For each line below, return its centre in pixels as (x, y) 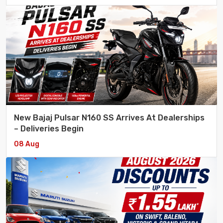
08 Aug (27, 144)
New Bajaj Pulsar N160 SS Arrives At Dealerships (109, 118)
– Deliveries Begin (49, 129)
